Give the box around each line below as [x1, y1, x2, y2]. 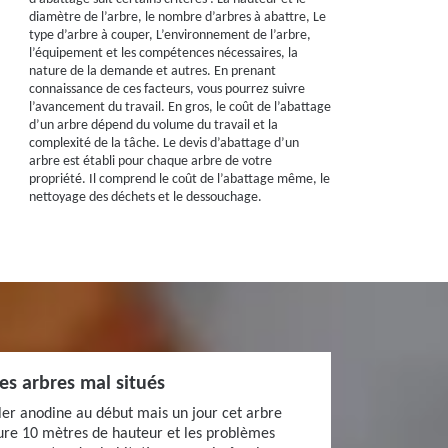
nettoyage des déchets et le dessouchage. [28, 190, 262, 205]
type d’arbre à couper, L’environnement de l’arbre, [28, 28, 311, 43]
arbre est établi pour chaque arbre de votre [28, 154, 272, 169]
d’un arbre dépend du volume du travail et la [28, 118, 278, 133]
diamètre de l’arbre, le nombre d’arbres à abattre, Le [28, 10, 326, 25]
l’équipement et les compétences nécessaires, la [28, 46, 298, 61]
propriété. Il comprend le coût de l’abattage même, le [28, 172, 330, 187]
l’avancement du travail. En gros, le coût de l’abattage [28, 100, 331, 115]
